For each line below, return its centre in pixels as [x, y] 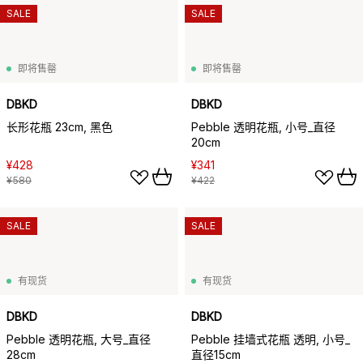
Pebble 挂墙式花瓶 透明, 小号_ [271, 339]
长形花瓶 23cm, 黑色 [60, 127]
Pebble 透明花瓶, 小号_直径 [263, 127]
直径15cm [216, 354]
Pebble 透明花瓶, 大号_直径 [79, 339]
